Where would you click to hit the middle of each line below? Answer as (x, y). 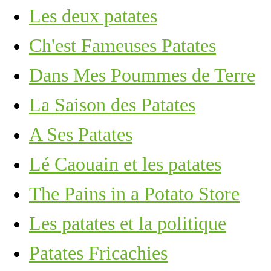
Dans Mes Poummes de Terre (142, 75)
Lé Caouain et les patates (125, 164)
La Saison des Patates (112, 105)
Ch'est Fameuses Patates (122, 45)
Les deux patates (93, 16)
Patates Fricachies (98, 253)
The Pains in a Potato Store (134, 194)
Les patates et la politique (128, 223)
